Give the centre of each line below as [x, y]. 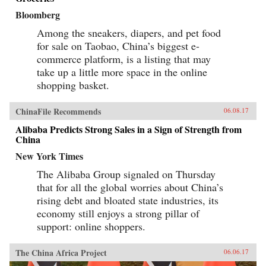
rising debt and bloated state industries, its [128, 200]
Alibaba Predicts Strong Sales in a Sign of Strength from [129, 129]
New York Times [49, 156]
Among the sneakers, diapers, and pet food [129, 32]
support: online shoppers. [91, 226]
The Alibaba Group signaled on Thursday [126, 174]
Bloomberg [38, 14]
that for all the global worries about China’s [130, 187]
